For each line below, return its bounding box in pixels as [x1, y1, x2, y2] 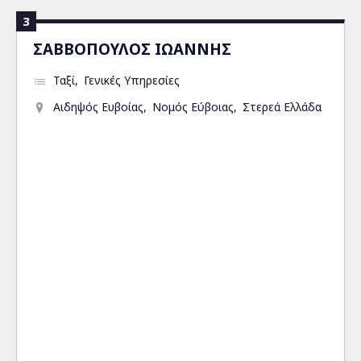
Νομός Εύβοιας [152, 99, 234, 114]
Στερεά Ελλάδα [243, 99, 322, 114]
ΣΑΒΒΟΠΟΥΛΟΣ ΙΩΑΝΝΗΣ [33, 39, 231, 59]
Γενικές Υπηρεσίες [84, 73, 180, 88]
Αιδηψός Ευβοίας [53, 99, 143, 114]
